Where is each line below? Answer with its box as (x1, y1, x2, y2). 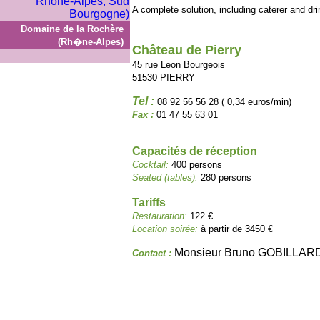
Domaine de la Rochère (21, 24, 124, 34)
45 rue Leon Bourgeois (132, 59, 225, 70)
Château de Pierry (132, 43, 241, 57)
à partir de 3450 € (201, 224, 273, 234)
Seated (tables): (132, 172, 201, 183)
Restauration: (132, 211, 190, 221)
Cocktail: (132, 159, 171, 170)
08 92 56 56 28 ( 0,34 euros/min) (154, 96, 291, 107)
